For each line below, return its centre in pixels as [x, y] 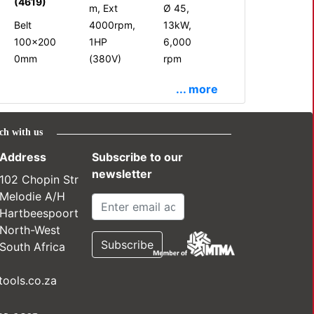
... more [197, 89]
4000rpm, [112, 25]
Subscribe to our [138, 157]
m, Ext [103, 8]
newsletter [122, 173]
